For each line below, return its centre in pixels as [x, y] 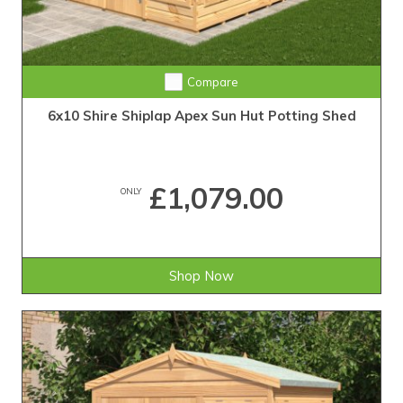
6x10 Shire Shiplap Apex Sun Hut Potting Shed [201, 116]
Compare [212, 82]
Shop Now [201, 276]
